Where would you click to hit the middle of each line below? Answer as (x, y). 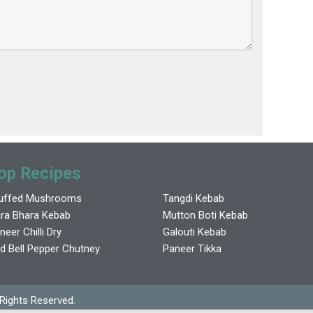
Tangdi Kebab (193, 198)
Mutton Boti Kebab (205, 215)
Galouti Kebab (194, 232)
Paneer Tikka (192, 248)
